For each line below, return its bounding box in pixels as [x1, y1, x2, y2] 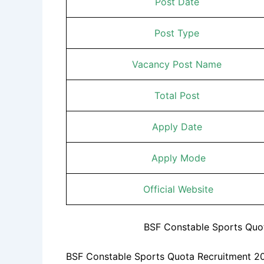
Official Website [143, 183, 213, 195]
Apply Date [151, 120, 205, 133]
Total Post [154, 89, 203, 101]
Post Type [154, 27, 202, 39]
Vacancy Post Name [132, 58, 225, 70]
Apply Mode [151, 151, 206, 164]
